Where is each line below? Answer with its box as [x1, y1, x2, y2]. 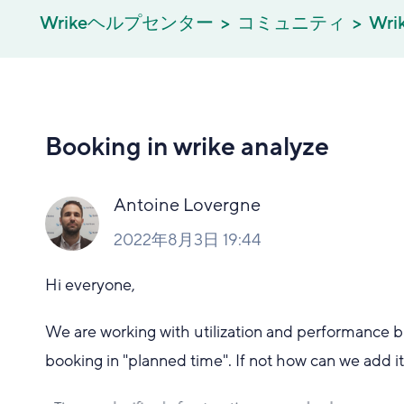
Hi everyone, [45, 274, 136, 296]
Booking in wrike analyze [45, 131, 330, 164]
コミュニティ [237, 12, 345, 35]
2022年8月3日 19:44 [114, 229, 262, 251]
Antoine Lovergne [114, 194, 262, 217]
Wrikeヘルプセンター [40, 12, 214, 35]
